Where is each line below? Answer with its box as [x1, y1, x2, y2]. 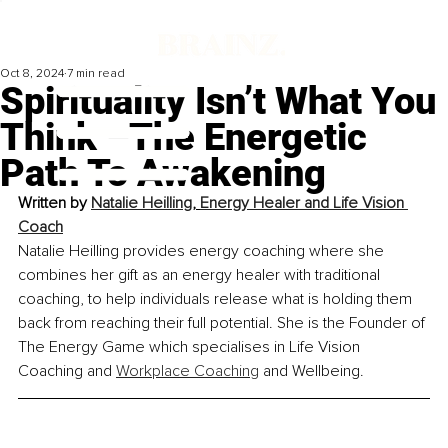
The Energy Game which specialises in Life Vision [18, 337, 364, 358]
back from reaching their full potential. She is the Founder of [18, 313, 429, 334]
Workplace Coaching [116, 361, 259, 382]
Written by [18, 193, 91, 214]
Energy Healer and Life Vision [200, 193, 408, 214]
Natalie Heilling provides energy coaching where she [18, 241, 388, 262]
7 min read [67, 66, 125, 82]
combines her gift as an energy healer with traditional [18, 265, 384, 286]
